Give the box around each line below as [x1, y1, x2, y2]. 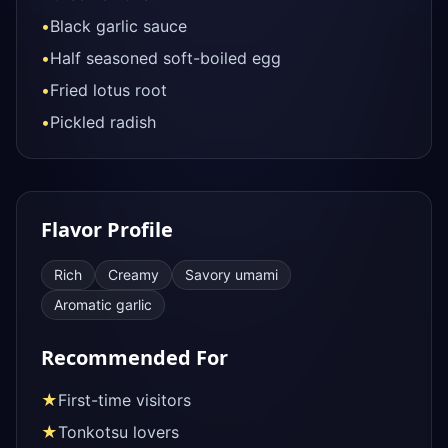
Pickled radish [50, 112, 156, 132]
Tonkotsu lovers [58, 422, 179, 442]
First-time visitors [58, 390, 191, 410]
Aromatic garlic [54, 296, 152, 313]
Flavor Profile [41, 216, 173, 243]
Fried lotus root [50, 80, 167, 100]
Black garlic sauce [50, 16, 187, 36]
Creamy [108, 266, 159, 283]
